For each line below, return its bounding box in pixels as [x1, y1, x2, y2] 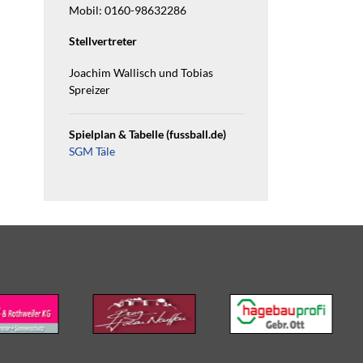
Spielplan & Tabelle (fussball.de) [68, 127, 226, 141]
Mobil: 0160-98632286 [68, 3, 186, 17]
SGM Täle [68, 144, 115, 158]
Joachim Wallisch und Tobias [68, 66, 213, 80]
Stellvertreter [68, 35, 137, 49]
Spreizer [68, 83, 110, 97]
